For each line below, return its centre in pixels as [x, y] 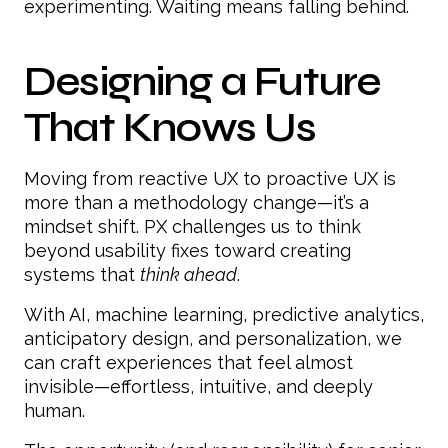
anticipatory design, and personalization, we [213, 338]
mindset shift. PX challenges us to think [192, 226]
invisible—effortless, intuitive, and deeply [198, 386]
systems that [82, 274]
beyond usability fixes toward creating [187, 250]
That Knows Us [170, 127]
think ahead [188, 274]
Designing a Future [202, 81]
